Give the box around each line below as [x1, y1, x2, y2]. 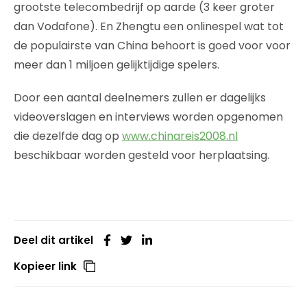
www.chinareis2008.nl [122, 128, 238, 144]
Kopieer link [14, 259, 77, 273]
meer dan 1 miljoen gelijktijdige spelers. [14, 57, 219, 73]
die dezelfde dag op [14, 128, 122, 144]
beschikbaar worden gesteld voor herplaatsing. [14, 147, 269, 163]
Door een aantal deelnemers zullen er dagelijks [14, 90, 266, 106]
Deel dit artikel [14, 233, 93, 247]
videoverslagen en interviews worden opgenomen [14, 109, 283, 125]
